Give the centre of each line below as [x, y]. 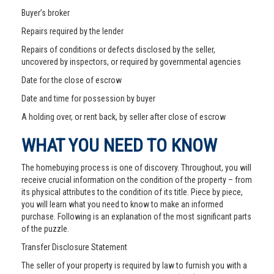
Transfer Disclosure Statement [74, 247]
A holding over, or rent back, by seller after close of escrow [124, 117]
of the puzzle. [45, 229]
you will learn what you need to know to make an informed [122, 204]
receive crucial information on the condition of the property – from [137, 180]
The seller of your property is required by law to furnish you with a [134, 265]
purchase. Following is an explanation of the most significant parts [136, 217]
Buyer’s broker [46, 13]
